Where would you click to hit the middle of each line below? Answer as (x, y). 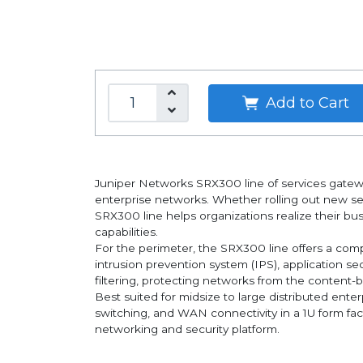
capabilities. (126, 232)
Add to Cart (305, 102)
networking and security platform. (187, 329)
